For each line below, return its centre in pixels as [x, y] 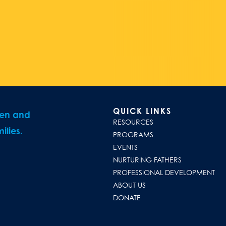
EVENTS [125, 147]
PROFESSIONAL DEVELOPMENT [164, 172]
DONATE [127, 197]
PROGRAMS [133, 134]
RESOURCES [133, 122]
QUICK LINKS [142, 111]
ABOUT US [129, 185]
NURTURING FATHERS [147, 159]
